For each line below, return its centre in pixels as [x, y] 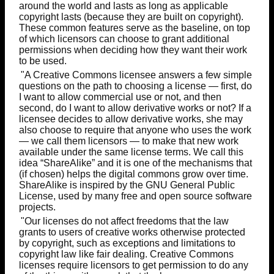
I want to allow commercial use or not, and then [120, 97]
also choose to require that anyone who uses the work [135, 130]
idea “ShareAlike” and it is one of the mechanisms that [135, 163]
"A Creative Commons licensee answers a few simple [136, 75]
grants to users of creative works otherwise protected [132, 232]
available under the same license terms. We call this [131, 152]
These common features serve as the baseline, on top [134, 28]
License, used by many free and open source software [135, 196]
